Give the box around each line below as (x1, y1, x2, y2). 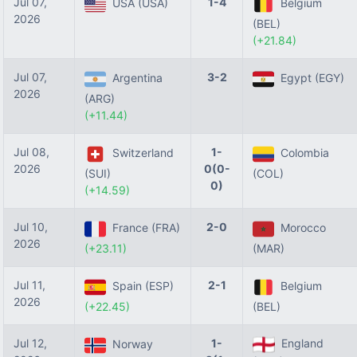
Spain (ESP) (106, 279, 174, 293)
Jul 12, (14, 336, 47, 350)
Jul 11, (14, 278, 45, 292)
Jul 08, (14, 145, 49, 159)
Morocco (274, 221, 326, 235)
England (275, 336, 324, 350)
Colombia (274, 146, 329, 160)
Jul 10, (14, 220, 48, 233)
